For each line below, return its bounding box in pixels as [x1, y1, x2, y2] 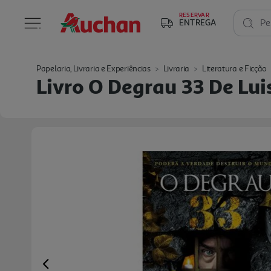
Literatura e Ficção [201, 64, 267, 74]
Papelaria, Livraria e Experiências [36, 64, 151, 74]
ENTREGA [179, 17, 217, 27]
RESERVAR [179, 11, 209, 18]
